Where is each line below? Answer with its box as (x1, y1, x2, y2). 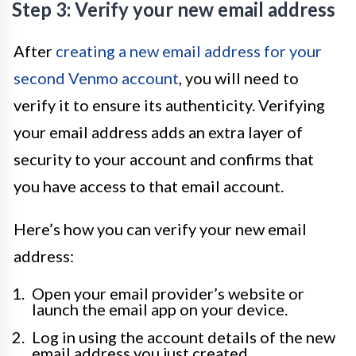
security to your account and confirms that (14, 149, 314, 168)
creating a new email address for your (56, 41, 322, 60)
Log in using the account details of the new (32, 327, 335, 346)
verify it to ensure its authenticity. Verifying (14, 95, 325, 114)
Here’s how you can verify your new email (14, 219, 307, 238)
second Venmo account (14, 68, 179, 87)
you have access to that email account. (14, 176, 284, 195)
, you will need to (179, 68, 299, 87)
